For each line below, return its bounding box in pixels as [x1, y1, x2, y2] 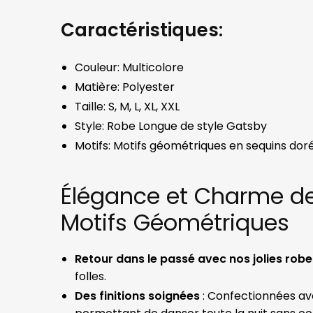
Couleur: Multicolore [75, 59, 184, 76]
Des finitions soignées [75, 288, 201, 305]
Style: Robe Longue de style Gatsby [75, 118, 268, 135]
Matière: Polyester [75, 79, 175, 96]
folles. [75, 268, 107, 285]
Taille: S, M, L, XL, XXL [75, 99, 180, 115]
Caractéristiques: [61, 17, 224, 43]
